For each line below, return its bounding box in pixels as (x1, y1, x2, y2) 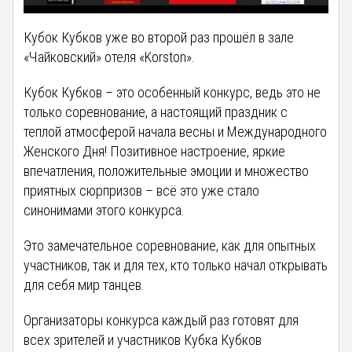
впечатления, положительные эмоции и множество (24, 162, 310, 179)
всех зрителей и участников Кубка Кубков (24, 331, 262, 348)
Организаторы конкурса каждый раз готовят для (24, 311, 299, 328)
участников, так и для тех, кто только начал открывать (24, 256, 328, 273)
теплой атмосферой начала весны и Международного (24, 123, 328, 140)
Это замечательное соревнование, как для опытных (24, 236, 317, 254)
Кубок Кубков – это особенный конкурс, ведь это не (24, 83, 321, 101)
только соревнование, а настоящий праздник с (24, 103, 288, 120)
